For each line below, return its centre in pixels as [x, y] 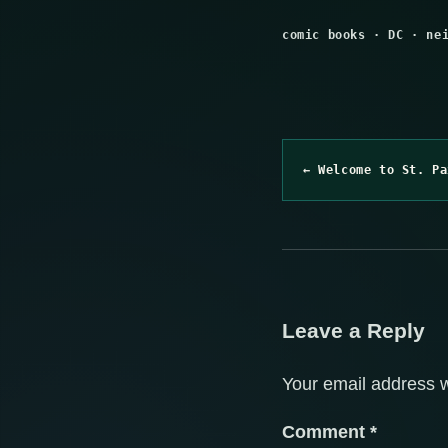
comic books [324, 34]
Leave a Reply [353, 331]
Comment [326, 432]
